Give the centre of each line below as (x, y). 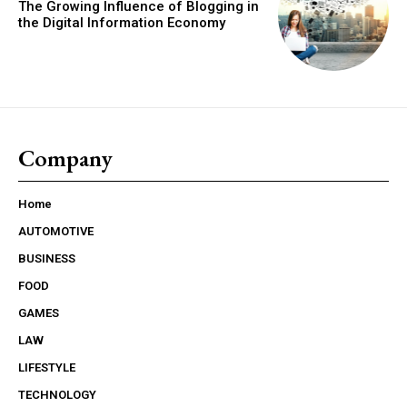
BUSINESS (47, 258)
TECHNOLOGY (57, 394)
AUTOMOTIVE (56, 231)
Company (65, 158)
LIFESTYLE (47, 367)
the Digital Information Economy (122, 23)
